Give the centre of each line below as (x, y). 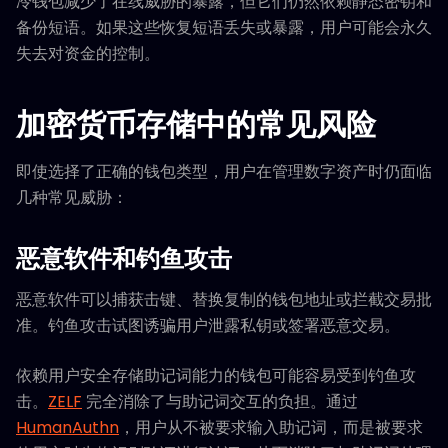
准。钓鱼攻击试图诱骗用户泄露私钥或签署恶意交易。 (208, 326)
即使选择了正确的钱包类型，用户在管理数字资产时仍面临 (224, 172)
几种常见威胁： (72, 198)
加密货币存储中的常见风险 (196, 125)
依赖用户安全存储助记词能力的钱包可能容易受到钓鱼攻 (216, 376)
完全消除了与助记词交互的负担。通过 (220, 402)
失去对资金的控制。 (88, 54)
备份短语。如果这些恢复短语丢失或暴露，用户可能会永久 (224, 28)
